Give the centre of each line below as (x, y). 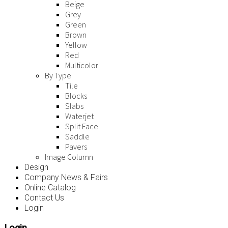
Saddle (77, 137)
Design (36, 167)
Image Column (69, 157)
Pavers (76, 147)
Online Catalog (50, 188)
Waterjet (79, 116)
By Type (58, 76)
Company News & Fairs (66, 178)
